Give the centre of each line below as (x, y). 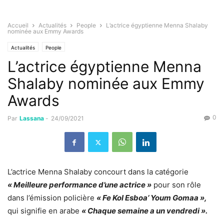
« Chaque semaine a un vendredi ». (144, 211)
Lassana (32, 118)
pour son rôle (177, 185)
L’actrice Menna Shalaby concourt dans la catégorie (98, 172)
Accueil (18, 25)
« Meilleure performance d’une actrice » (79, 185)
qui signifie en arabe (44, 211)
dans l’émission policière (52, 198)
